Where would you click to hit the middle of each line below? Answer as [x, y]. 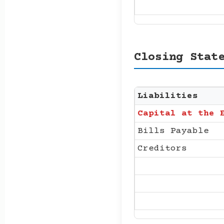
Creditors [162, 148]
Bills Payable [173, 131]
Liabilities [168, 96]
